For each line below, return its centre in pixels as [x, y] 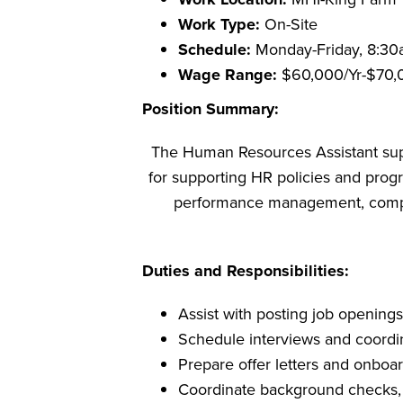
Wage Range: [227, 75]
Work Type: [221, 24]
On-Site [291, 24]
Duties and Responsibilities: [245, 271]
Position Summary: [210, 109]
